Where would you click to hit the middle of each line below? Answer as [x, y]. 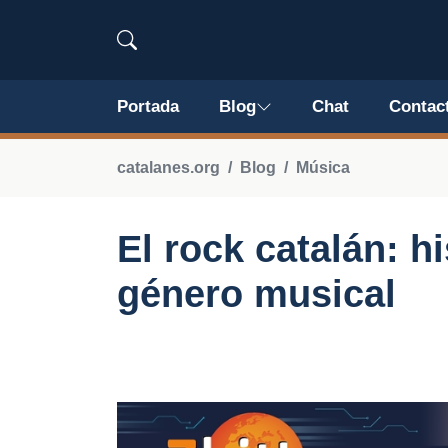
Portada [148, 106]
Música [323, 167]
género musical [256, 294]
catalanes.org [168, 167]
